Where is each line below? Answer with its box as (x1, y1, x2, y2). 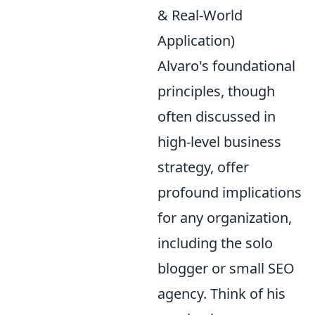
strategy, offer (157, 157, 249, 176)
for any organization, (157, 208, 292, 227)
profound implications (157, 183, 302, 202)
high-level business (157, 132, 281, 151)
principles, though (157, 82, 275, 101)
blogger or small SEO (157, 259, 295, 278)
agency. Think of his (157, 284, 285, 303)
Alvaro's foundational (157, 56, 295, 75)
